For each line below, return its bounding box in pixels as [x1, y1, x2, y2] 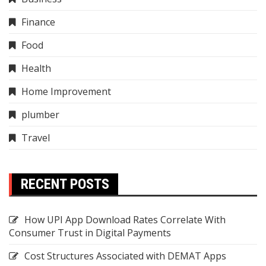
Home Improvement [21, 85, 111, 99]
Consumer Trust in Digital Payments [9, 226, 171, 240]
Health [21, 62, 51, 75]
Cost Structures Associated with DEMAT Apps [24, 249, 226, 263]
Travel [21, 131, 50, 145]
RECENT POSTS [21, 176, 109, 193]
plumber [21, 108, 59, 122]
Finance [21, 15, 55, 29]
